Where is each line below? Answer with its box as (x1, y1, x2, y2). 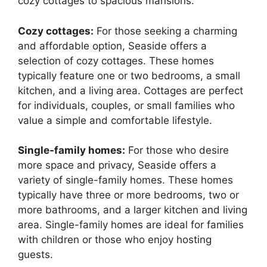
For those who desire (125, 144, 229, 157)
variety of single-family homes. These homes (18, 174, 233, 187)
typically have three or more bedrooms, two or (18, 189, 239, 201)
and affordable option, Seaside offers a (18, 39, 207, 52)
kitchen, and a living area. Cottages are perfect (18, 84, 243, 97)
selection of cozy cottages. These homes (18, 54, 214, 67)
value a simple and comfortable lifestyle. (18, 114, 212, 126)
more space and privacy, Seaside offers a (18, 159, 216, 172)
